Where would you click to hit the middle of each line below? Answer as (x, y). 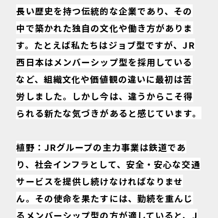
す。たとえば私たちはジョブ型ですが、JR (106, 45)
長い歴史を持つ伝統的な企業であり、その (104, 10)
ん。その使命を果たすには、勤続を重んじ (105, 198)
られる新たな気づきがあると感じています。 (109, 113)
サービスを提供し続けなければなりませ (100, 181)
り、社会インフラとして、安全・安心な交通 (108, 164)
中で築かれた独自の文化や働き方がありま (105, 27)
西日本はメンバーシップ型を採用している (104, 62)
